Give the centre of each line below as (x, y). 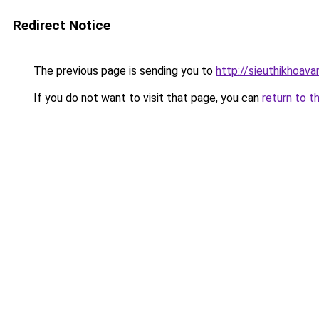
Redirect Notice (62, 25)
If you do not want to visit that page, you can (146, 98)
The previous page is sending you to (123, 71)
